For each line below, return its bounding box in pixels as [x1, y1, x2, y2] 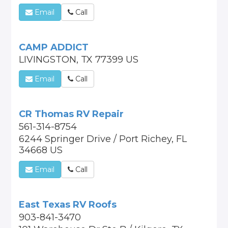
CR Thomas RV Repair [19, 108, 124, 120]
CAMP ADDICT [19, 42, 89, 53]
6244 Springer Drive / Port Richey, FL [19, 133, 187, 145]
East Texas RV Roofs [19, 199, 117, 210]
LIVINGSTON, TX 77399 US [19, 54, 139, 65]
